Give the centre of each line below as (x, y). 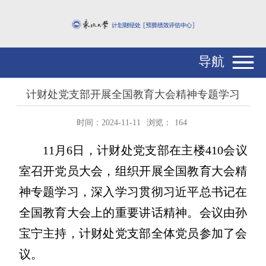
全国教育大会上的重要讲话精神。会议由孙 (133, 212)
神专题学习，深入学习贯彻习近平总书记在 (133, 191)
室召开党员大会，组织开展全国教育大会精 (133, 171)
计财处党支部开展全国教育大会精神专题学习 (133, 94)
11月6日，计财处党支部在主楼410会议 (145, 150)
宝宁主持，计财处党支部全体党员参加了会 (133, 233)
